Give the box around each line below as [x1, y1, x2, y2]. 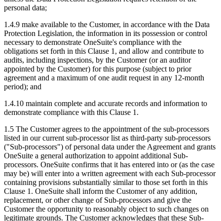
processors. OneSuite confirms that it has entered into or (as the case [4, 160, 215, 169]
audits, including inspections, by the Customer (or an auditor [4, 56, 191, 65]
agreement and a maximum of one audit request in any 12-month [4, 74, 204, 82]
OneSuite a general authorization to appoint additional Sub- [4, 151, 188, 160]
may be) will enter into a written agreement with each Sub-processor [4, 169, 216, 178]
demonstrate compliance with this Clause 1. [4, 108, 139, 117]
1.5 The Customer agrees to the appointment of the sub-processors [4, 125, 209, 134]
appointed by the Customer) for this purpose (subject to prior [4, 65, 191, 74]
